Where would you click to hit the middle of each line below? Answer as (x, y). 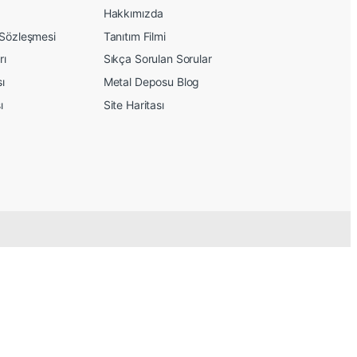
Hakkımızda (133, 14)
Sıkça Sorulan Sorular (157, 59)
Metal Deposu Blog (151, 82)
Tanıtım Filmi (134, 36)
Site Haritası (133, 104)
